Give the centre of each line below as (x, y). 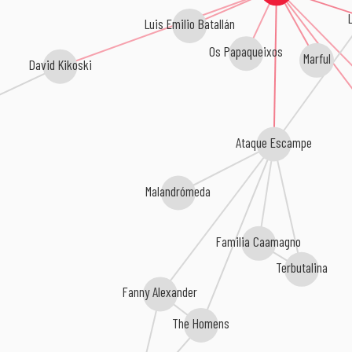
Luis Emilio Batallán (187, 22)
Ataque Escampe (274, 142)
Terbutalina (303, 266)
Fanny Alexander (176, 292)
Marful (313, 56)
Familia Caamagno (260, 241)
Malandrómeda (179, 191)
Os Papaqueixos (242, 50)
